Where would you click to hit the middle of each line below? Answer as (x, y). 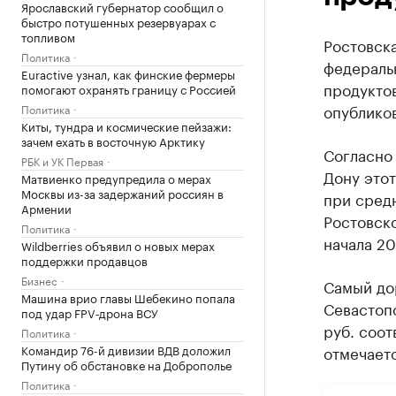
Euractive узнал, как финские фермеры (128, 73)
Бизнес (39, 280)
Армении (46, 208)
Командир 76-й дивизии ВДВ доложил (126, 349)
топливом (48, 36)
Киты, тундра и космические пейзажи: (126, 126)
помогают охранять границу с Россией (129, 88)
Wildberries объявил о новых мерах (118, 245)
